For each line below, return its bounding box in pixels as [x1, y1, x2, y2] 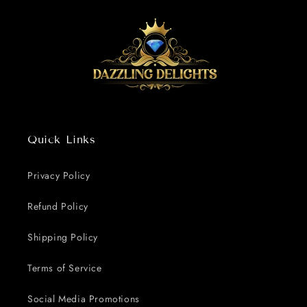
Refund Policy [27, 199, 88, 214]
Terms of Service [27, 261, 102, 275]
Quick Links [27, 133, 96, 147]
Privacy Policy [27, 169, 90, 183]
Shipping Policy [27, 230, 98, 245]
